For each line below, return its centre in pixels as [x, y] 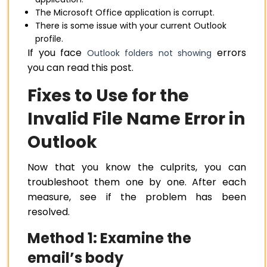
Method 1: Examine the [109, 238]
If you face [57, 53]
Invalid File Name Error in [136, 119]
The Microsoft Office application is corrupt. [125, 13]
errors [229, 53]
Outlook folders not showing [149, 53]
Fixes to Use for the [108, 96]
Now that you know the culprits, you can [137, 167]
